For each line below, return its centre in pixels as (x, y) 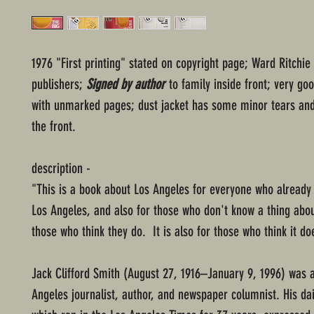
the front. (54, 127)
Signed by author (127, 84)
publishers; (59, 84)
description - (61, 169)
